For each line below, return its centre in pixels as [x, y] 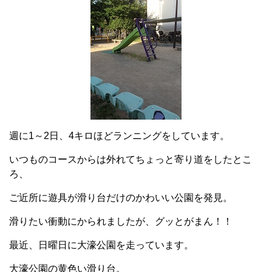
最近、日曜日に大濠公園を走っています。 [101, 245]
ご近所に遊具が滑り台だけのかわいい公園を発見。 [121, 198]
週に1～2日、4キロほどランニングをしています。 [119, 136]
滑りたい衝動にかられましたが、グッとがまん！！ [121, 221]
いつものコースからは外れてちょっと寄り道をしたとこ [131, 159]
